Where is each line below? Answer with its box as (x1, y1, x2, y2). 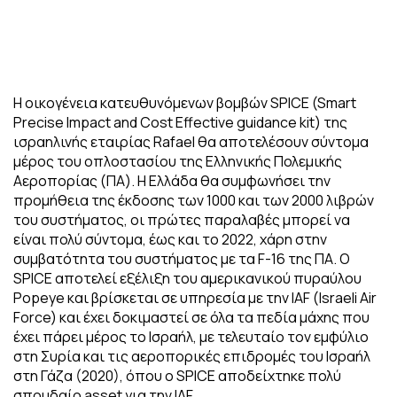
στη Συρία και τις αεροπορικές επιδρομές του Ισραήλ (13, 346, 370, 367)
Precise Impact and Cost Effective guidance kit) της (13, 113, 347, 133)
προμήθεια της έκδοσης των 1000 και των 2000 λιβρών (13, 191, 374, 211)
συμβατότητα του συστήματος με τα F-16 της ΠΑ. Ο (13, 249, 350, 269)
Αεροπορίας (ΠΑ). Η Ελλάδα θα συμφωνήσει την (13, 171, 331, 191)
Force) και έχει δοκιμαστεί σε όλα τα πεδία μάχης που (13, 307, 370, 328)
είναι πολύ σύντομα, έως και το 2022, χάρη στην (13, 230, 327, 250)
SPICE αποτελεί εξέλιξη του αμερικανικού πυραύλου (13, 269, 362, 289)
